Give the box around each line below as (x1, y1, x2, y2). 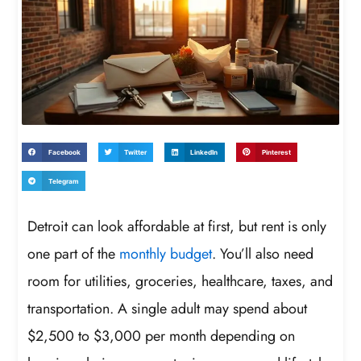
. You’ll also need (212, 243, 314, 265)
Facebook (48, 147, 81, 156)
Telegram (48, 176, 79, 185)
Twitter (124, 147, 147, 156)
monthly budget (119, 243, 213, 265)
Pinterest (261, 147, 291, 156)
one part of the (27, 243, 120, 265)
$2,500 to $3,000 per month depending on (27, 326, 296, 347)
